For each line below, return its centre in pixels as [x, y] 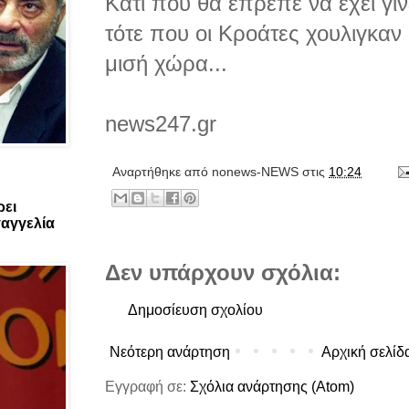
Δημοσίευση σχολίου [195, 309]
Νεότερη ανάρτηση [170, 351]
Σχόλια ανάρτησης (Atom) [272, 386]
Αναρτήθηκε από [162, 171]
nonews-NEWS [255, 171]
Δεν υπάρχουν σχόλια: [223, 272]
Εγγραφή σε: [147, 386]
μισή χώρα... [166, 63]
